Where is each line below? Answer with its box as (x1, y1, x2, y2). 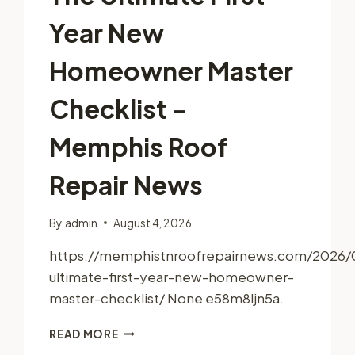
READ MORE (49, 326, 119, 341)
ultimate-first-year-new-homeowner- (49, 267, 295, 285)
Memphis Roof (49, 130, 228, 162)
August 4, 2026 (113, 216, 192, 230)
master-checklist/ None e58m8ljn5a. (49, 288, 284, 307)
